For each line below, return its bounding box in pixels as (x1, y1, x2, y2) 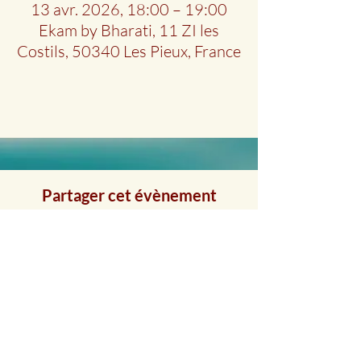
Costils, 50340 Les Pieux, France (17, 41, 241, 61)
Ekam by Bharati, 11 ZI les (39, 20, 219, 40)
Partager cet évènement (41, 185, 217, 205)
